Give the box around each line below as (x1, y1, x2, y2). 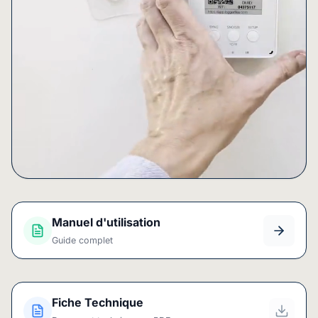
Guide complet (52, 235, 113, 246)
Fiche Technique (52, 295, 143, 309)
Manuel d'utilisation (52, 215, 160, 229)
